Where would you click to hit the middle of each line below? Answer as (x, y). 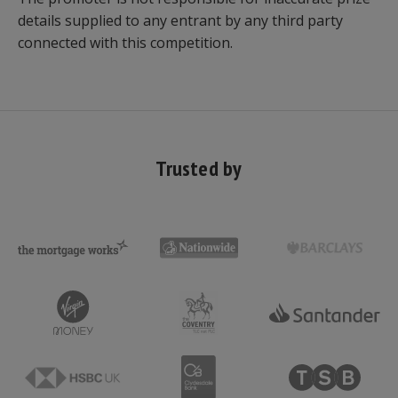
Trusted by (199, 168)
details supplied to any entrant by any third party (180, 20)
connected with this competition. (125, 43)
